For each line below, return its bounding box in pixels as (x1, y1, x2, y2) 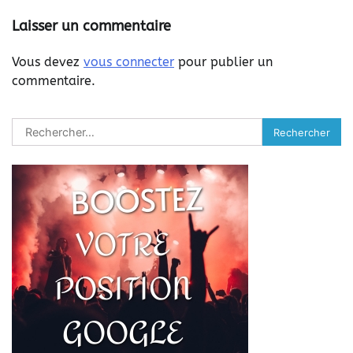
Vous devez (12, 54, 84, 70)
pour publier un (174, 54, 273, 70)
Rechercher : (11, 119, 84, 135)
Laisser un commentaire (12, 17, 171, 35)
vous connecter (84, 54, 174, 70)
